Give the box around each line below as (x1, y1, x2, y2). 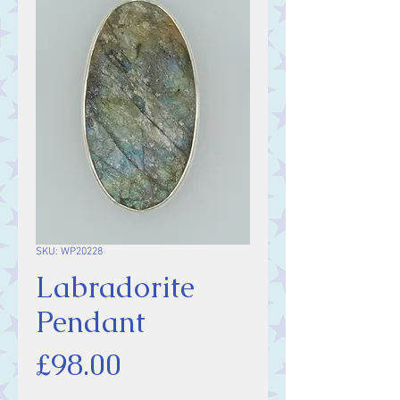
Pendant (36, 303, 146, 341)
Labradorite (36, 268, 195, 306)
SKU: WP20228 (36, 246, 103, 258)
